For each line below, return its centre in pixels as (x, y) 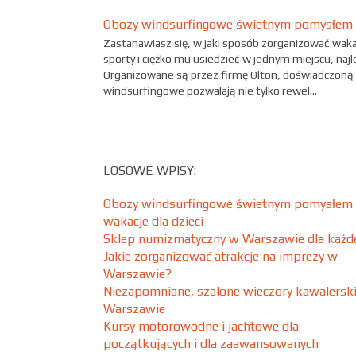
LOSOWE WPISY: (150, 170)
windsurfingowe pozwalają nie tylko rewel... (210, 91)
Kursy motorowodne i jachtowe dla (201, 326)
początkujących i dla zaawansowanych (211, 344)
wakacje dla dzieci (153, 221)
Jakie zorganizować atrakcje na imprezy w (221, 256)
